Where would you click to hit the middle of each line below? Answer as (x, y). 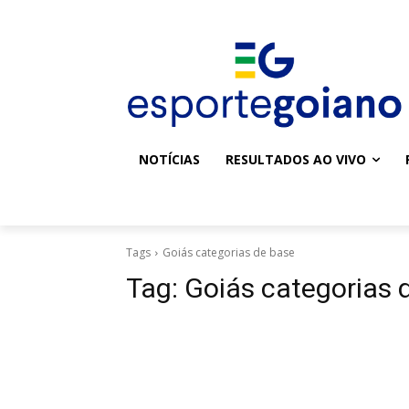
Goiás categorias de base (229, 253)
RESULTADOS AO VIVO (296, 160)
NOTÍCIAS (169, 160)
